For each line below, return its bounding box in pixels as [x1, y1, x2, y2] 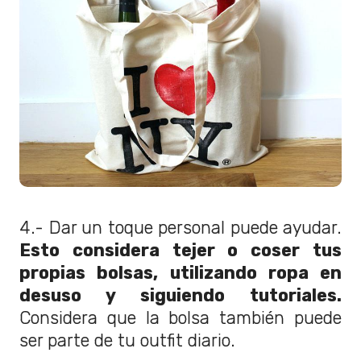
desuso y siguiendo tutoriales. [19, 285, 342, 306]
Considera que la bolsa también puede [19, 308, 342, 329]
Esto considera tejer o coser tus [19, 240, 342, 261]
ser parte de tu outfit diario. [19, 330, 235, 351]
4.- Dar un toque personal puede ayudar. [19, 218, 342, 239]
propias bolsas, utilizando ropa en [19, 263, 342, 284]
